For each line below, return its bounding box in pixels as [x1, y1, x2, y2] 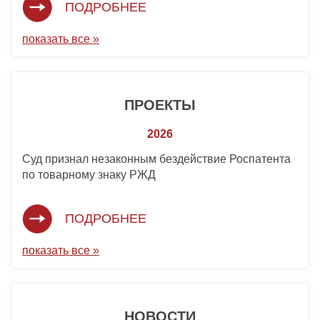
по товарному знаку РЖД [22, 169, 156, 181]
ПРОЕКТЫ [124, 97, 196, 114]
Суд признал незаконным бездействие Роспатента [22, 153, 291, 166]
